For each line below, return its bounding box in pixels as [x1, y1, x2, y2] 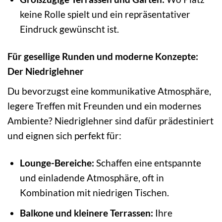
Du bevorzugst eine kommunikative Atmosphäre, [7, 85, 211, 97]
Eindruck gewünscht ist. [19, 23, 119, 35]
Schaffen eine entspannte [94, 157, 201, 168]
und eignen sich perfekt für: [7, 129, 121, 141]
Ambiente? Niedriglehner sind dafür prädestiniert [7, 114, 214, 126]
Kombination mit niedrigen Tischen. [19, 186, 169, 198]
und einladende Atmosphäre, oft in [19, 171, 164, 183]
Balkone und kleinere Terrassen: [19, 207, 153, 219]
